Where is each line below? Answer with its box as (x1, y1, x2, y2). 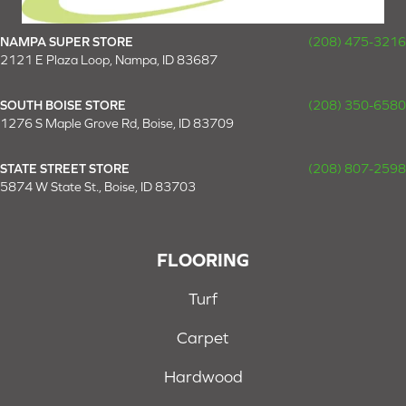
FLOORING (157, 249, 249, 271)
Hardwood (163, 367, 243, 387)
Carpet (177, 328, 229, 348)
